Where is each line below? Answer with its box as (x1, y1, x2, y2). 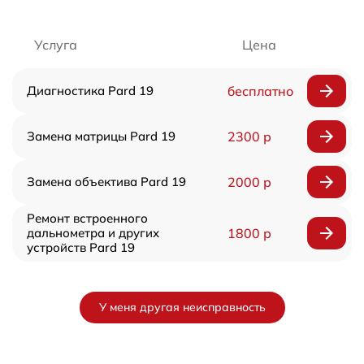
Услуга (34, 37, 77, 54)
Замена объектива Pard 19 (27, 174, 186, 190)
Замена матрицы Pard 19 (27, 128, 175, 145)
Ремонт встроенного (27, 210, 148, 227)
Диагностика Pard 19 (27, 83, 154, 99)
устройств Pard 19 (27, 240, 135, 256)
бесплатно (227, 83, 293, 100)
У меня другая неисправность (98, 300, 266, 315)
